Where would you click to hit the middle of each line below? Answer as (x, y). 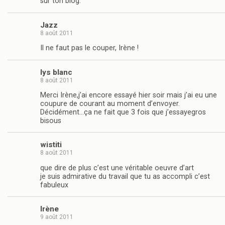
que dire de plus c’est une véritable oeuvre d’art (117, 168)
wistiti (51, 145)
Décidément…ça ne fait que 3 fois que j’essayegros (123, 113)
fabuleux (54, 185)
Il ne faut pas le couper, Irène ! (89, 48)
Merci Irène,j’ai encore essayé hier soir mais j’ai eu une (129, 95)
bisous (51, 121)
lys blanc (56, 72)
